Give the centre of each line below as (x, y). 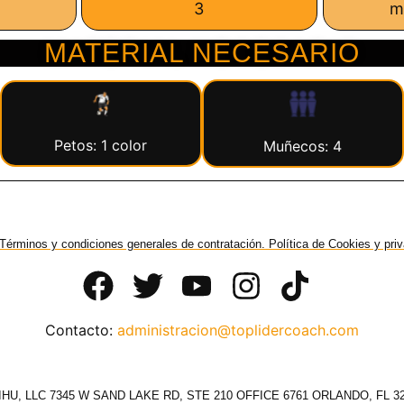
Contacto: (81, 330)
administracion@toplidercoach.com (238, 330)
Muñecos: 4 (303, 146)
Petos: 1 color (101, 145)
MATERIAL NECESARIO (202, 52)
